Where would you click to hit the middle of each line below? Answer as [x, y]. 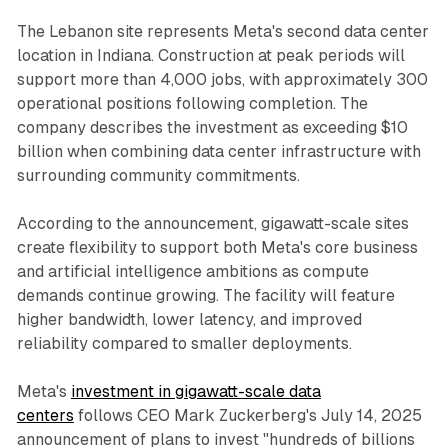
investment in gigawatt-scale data [195, 391]
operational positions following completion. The [192, 103]
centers [45, 415]
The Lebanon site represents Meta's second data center [222, 31]
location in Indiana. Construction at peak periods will [210, 55]
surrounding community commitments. [158, 175]
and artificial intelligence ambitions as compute [192, 271]
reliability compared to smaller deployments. [184, 343]
